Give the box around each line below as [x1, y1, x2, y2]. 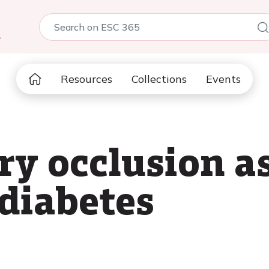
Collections [131, 72, 187, 86]
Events [206, 72, 241, 86]
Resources [61, 72, 112, 86]
